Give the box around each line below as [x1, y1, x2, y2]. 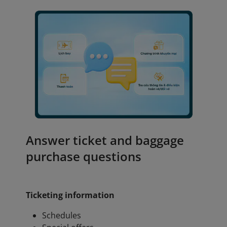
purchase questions [25, 148, 141, 165]
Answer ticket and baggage [25, 132, 184, 149]
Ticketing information [25, 190, 115, 201]
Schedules [42, 210, 81, 221]
